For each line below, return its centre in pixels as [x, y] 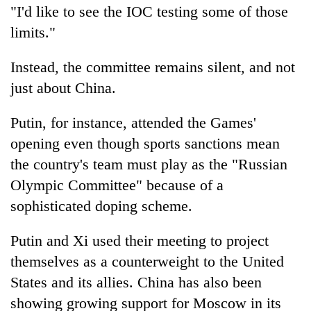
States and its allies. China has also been [136, 282]
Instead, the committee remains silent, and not [153, 67]
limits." [33, 32]
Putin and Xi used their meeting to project [140, 240]
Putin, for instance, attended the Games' [133, 122]
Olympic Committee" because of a [117, 185]
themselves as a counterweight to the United [147, 261]
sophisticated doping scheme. [101, 205]
